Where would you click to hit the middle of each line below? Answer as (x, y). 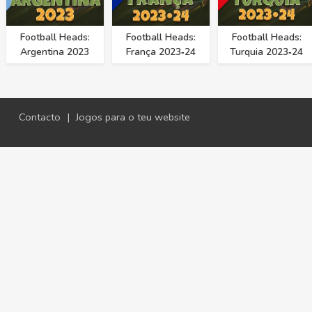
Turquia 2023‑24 (266, 52)
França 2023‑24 (161, 52)
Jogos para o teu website (133, 117)
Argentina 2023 (55, 52)
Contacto (40, 117)
